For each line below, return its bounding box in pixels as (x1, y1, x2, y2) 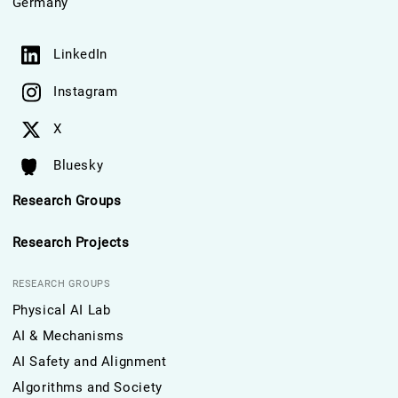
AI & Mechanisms (12, 328, 124, 344)
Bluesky (53, 157, 104, 173)
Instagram (53, 84, 118, 99)
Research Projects (12, 235, 130, 251)
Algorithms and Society (12, 379, 163, 395)
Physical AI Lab (12, 302, 111, 318)
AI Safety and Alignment (12, 354, 167, 370)
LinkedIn (53, 46, 107, 62)
